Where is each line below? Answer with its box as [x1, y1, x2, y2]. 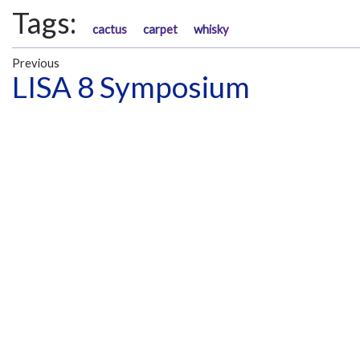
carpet [143, 22, 178, 36]
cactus [92, 22, 127, 36]
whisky [194, 22, 229, 36]
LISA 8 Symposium [12, 69, 250, 105]
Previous [12, 56, 59, 71]
